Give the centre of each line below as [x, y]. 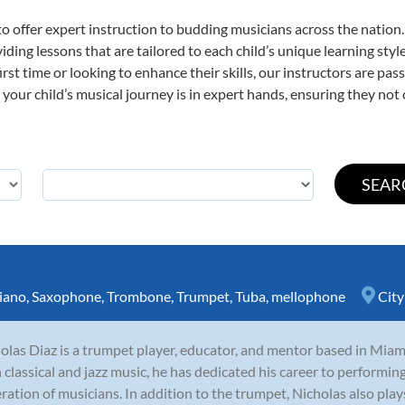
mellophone [308, 296]
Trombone [139, 296]
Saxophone [66, 296]
